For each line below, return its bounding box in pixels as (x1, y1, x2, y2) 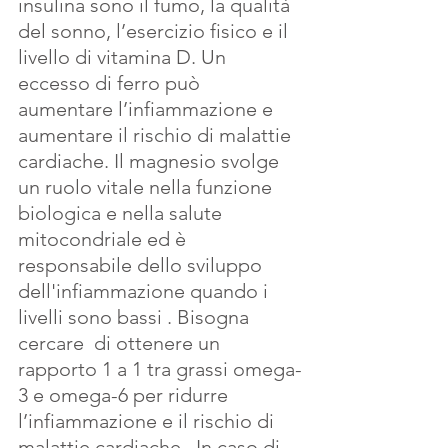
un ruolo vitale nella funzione (18, 174, 277, 199)
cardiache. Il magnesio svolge (18, 148, 284, 173)
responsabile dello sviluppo (18, 252, 267, 277)
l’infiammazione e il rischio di (18, 408, 279, 433)
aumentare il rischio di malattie (18, 122, 296, 147)
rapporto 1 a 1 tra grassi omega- (18, 356, 302, 381)
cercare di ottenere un (18, 330, 225, 355)
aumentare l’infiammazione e (18, 96, 278, 121)
